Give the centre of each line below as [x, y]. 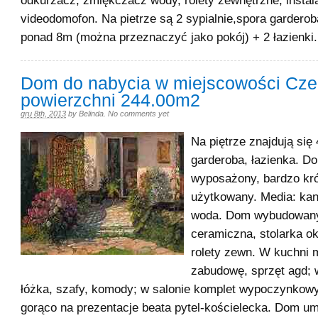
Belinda [91, 114]
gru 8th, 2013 [43, 114]
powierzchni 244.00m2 [110, 100]
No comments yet [138, 114]
